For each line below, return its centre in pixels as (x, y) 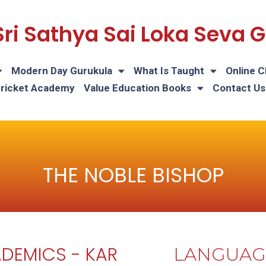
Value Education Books (137, 88)
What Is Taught (169, 71)
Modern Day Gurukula (62, 71)
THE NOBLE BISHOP (133, 175)
